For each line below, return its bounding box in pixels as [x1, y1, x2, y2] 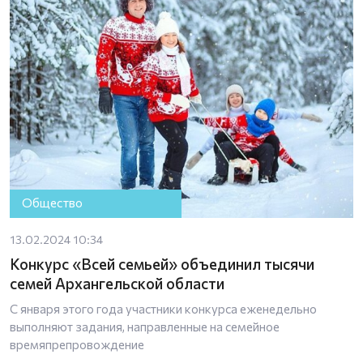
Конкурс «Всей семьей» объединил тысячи [10, 254, 314, 273]
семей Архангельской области [10, 273, 224, 293]
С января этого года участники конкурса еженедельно [10, 301, 317, 316]
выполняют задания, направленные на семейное [10, 318, 280, 334]
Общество [22, 195, 83, 211]
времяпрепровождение [10, 336, 144, 352]
